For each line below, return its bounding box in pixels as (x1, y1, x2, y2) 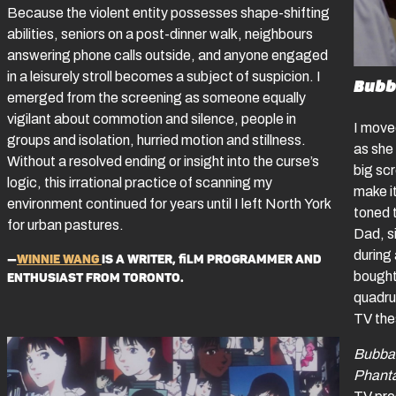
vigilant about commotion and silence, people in (7, 110, 296, 126)
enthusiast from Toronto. (7, 270, 184, 286)
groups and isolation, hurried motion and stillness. (7, 132, 306, 148)
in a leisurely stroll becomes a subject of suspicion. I (7, 68, 321, 84)
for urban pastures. (7, 217, 124, 232)
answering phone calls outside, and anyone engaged (7, 47, 328, 63)
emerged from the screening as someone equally (7, 89, 306, 105)
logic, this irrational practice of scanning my (7, 174, 272, 190)
